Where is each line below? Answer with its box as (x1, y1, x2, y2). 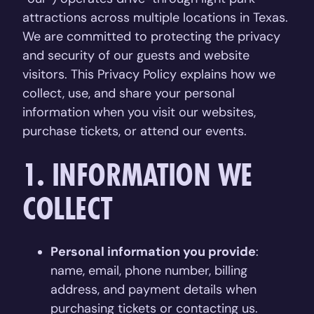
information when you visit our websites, (22, 104, 256, 120)
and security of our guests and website (22, 48, 250, 63)
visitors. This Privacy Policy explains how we (22, 67, 275, 82)
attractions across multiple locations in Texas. (22, 10, 288, 25)
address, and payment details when (50, 282, 257, 297)
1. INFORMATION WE (22, 155, 252, 194)
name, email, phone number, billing (50, 263, 247, 278)
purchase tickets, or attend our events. (22, 123, 247, 139)
